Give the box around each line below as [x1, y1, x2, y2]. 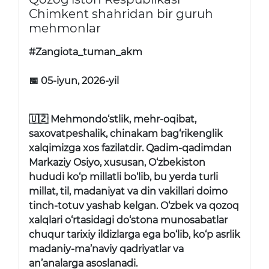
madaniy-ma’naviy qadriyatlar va [29, 243, 184, 255]
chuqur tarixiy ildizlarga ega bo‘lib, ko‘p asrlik [29, 228, 240, 240]
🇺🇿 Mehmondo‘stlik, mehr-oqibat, [29, 113, 196, 125]
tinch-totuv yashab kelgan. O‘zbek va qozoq [29, 199, 239, 211]
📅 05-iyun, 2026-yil [29, 74, 119, 86]
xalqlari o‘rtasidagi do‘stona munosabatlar [29, 214, 228, 226]
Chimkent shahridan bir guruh [29, 6, 213, 21]
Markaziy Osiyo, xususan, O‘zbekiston [29, 156, 205, 168]
